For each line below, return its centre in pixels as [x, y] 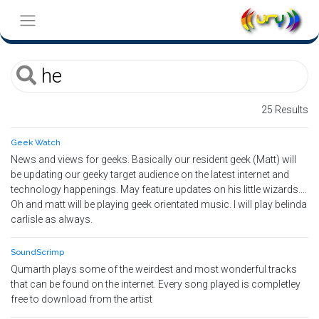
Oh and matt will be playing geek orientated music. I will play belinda [159, 204]
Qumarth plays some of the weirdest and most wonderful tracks [154, 269]
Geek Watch [36, 142]
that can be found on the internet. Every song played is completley [156, 284]
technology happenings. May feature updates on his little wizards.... [159, 189]
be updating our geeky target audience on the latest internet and [150, 174]
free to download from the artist [82, 299]
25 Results [285, 110]
